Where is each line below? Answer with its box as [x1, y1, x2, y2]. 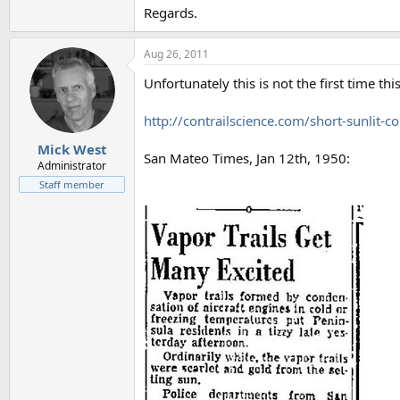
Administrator [37, 157, 106, 173]
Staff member [39, 177, 104, 191]
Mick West [37, 139, 107, 158]
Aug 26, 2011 [144, 46, 209, 62]
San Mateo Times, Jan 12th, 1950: [144, 149, 350, 167]
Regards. [144, 4, 197, 21]
